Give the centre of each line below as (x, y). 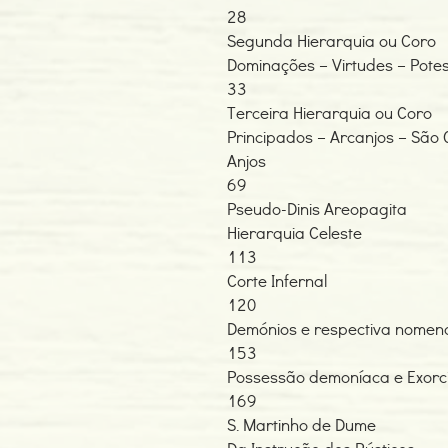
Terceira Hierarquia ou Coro (329, 112)
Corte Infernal (279, 280)
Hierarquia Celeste (294, 232)
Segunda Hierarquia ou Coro (331, 40)
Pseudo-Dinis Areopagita (317, 208)
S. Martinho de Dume (301, 424)
